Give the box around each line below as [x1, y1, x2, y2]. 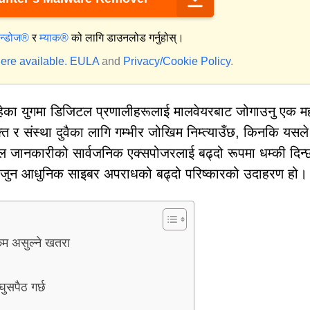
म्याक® [39, 32, 69, 44]
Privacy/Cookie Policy [123, 55, 230, 67]
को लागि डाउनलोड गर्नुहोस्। [69, 32, 184, 44]
